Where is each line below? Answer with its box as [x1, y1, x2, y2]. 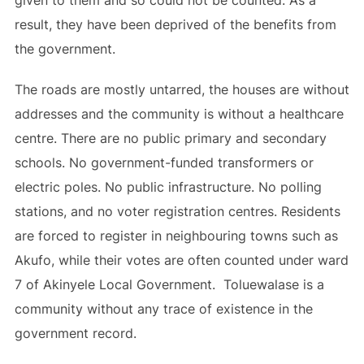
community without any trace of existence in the [14, 301, 313, 317]
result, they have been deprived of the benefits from [14, 16, 336, 32]
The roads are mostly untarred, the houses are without [14, 81, 349, 97]
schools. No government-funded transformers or [14, 154, 314, 171]
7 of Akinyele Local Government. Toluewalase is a [14, 276, 324, 292]
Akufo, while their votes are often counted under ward [14, 252, 349, 268]
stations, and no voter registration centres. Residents [14, 203, 340, 219]
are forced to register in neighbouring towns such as [14, 227, 338, 244]
